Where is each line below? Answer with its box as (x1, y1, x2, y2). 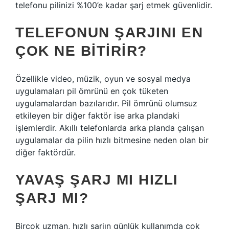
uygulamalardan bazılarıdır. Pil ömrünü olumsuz (15, 98, 197, 108)
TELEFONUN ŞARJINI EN (15, 25, 203, 40)
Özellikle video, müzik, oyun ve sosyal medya (15, 74, 191, 84)
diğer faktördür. (15, 147, 76, 157)
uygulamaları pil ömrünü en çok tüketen (15, 86, 168, 96)
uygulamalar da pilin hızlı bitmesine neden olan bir (15, 135, 209, 145)
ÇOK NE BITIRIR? (15, 43, 147, 59)
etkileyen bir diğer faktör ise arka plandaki (15, 110, 179, 121)
